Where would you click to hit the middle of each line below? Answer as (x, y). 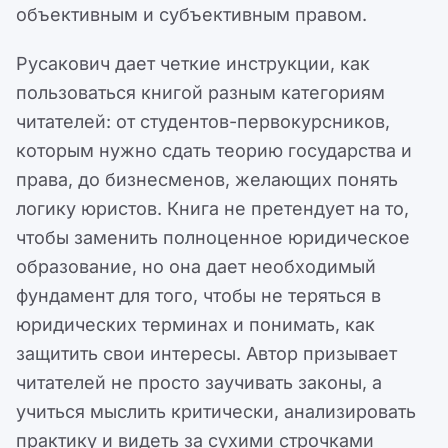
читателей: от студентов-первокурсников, (203, 122)
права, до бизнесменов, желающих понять (207, 180)
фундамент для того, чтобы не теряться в (198, 296)
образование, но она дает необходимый (196, 267)
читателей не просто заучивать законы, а (199, 383)
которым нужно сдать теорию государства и (214, 151)
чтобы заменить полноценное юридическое (213, 238)
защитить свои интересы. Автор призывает (206, 354)
